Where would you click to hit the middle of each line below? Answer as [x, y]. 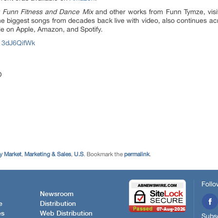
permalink [137, 154]
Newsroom [57, 194]
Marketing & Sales [48, 154]
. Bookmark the [104, 154]
